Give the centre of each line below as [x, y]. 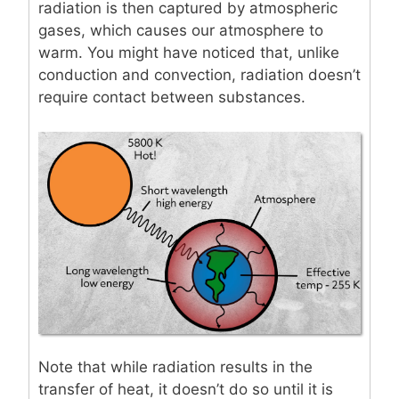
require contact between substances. [172, 98]
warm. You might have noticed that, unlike [189, 53]
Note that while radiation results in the [175, 367]
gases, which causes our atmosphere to [181, 31]
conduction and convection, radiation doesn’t [199, 75]
